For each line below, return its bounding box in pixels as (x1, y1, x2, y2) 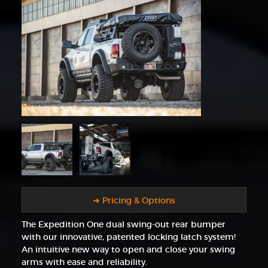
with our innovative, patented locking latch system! (21, 232, 236, 243)
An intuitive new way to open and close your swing (21, 244, 235, 255)
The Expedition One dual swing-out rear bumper (21, 219, 226, 230)
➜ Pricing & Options (93, 194, 175, 206)
